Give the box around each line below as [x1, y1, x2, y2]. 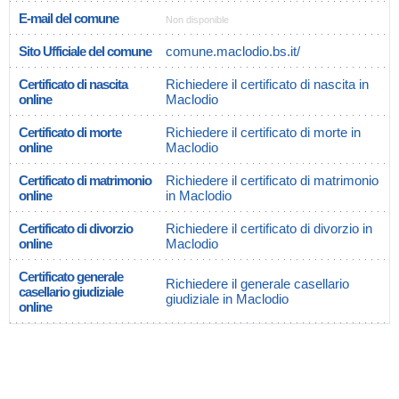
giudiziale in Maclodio [166, 291, 289, 306]
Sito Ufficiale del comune [19, 44, 151, 59]
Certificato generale [19, 269, 123, 284]
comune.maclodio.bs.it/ [166, 44, 300, 59]
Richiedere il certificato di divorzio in [166, 221, 372, 236]
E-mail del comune [19, 11, 118, 26]
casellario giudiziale [19, 284, 123, 299]
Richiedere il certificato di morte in [166, 125, 361, 140]
